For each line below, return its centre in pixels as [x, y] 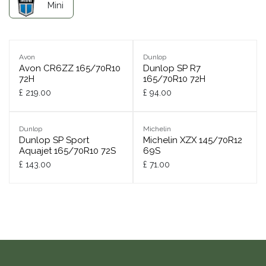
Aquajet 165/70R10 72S [67, 151]
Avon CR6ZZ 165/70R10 [70, 69]
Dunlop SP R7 [172, 69]
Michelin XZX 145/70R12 [192, 140]
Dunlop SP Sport [54, 140]
